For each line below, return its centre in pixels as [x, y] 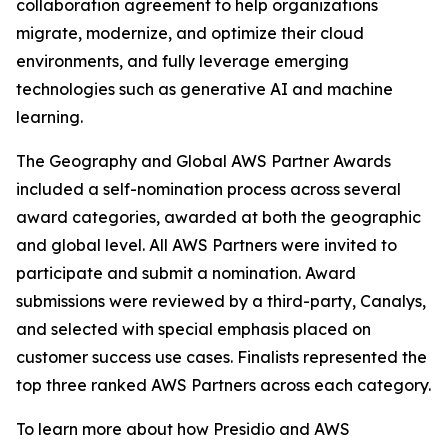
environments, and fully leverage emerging [182, 61]
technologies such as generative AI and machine [204, 89]
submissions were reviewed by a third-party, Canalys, [221, 301]
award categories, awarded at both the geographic [218, 217]
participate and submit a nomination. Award [186, 273]
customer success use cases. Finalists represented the [221, 357]
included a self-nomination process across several [208, 189]
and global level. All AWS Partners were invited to [206, 245]
